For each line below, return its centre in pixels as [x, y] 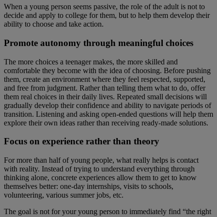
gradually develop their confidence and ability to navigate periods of [108, 105]
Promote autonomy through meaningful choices [99, 43]
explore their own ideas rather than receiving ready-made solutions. [106, 123]
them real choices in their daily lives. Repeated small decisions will [105, 96]
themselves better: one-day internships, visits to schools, [89, 186]
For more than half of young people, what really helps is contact [101, 160]
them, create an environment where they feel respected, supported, [105, 79]
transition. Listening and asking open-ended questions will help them [108, 114]
